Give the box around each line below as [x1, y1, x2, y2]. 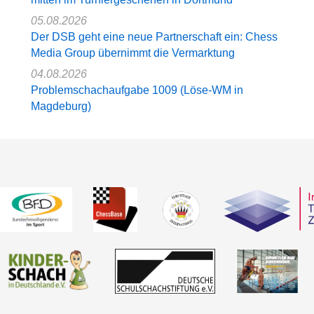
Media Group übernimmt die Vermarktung [31, 46, 235, 59]
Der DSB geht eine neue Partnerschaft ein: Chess [31, 30, 278, 43]
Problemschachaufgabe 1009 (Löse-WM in [31, 83, 243, 96]
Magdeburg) [31, 100, 91, 112]
